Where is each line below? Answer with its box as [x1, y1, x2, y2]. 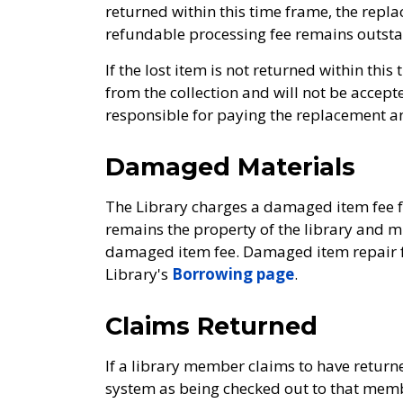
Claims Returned [105, 311, 318, 341]
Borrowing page [172, 264, 294, 284]
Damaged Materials [105, 152, 355, 182]
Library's [105, 264, 172, 284]
